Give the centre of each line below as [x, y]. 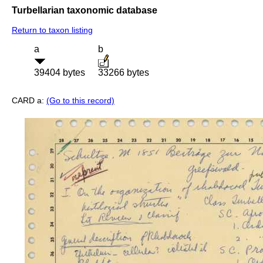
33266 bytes [124, 73]
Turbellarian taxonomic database [85, 10]
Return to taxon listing [52, 30]
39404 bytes [60, 73]
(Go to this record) [80, 101]
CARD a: [29, 101]
